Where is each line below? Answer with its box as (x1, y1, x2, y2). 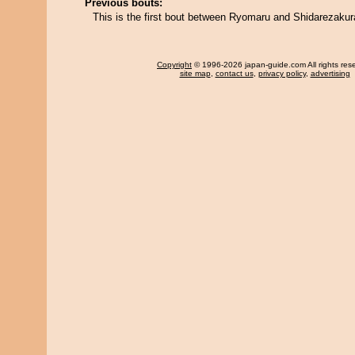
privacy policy (258, 69, 306, 78)
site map (179, 69, 211, 78)
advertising (310, 69, 350, 78)
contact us (215, 69, 254, 78)
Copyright (157, 60, 192, 69)
